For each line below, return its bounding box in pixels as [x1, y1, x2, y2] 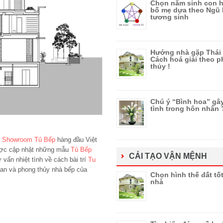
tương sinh [150, 13, 189, 21]
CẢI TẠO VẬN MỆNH [129, 152, 207, 160]
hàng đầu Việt [55, 136, 97, 144]
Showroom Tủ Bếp [2, 136, 55, 144]
